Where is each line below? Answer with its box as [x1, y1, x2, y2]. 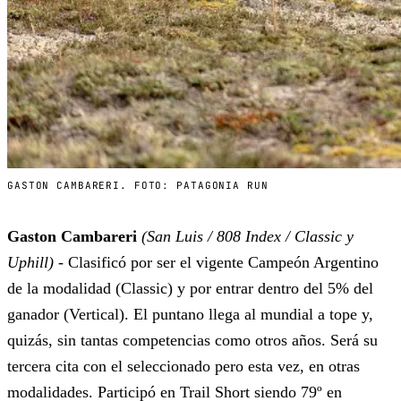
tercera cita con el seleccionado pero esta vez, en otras [7, 357, 360, 376]
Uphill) [7, 253, 54, 272]
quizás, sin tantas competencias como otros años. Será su [7, 331, 378, 350]
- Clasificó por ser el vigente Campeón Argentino [54, 253, 379, 272]
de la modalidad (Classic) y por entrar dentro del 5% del [7, 279, 373, 298]
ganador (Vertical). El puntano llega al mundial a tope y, [7, 305, 373, 324]
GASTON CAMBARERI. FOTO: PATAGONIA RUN [7, 179, 269, 192]
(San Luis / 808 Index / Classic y [141, 227, 354, 246]
